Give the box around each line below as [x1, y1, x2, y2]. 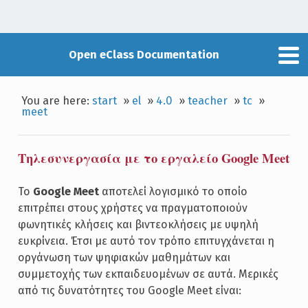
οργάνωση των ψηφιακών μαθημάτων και [17, 251, 230, 264]
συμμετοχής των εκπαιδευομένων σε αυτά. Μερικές [17, 267, 278, 280]
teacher [188, 93, 228, 107]
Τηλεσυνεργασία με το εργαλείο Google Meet [17, 148, 289, 168]
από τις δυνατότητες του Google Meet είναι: [17, 284, 241, 297]
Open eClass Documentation [68, 47, 219, 61]
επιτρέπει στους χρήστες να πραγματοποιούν [17, 201, 247, 214]
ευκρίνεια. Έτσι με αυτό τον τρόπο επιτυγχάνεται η [17, 234, 274, 247]
